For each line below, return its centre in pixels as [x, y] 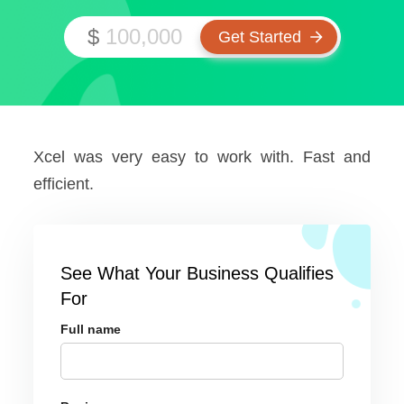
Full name [91, 329]
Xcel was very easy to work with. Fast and [202, 157]
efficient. [64, 184]
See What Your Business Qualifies [197, 273]
